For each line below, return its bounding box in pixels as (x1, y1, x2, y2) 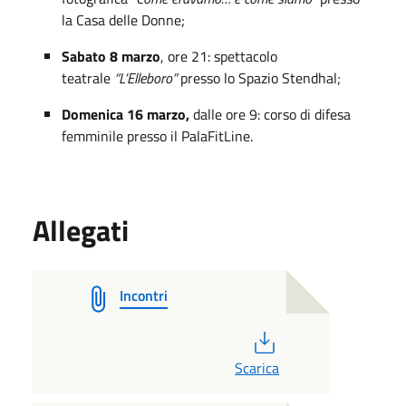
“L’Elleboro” (114, 66, 177, 89)
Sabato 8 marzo (62, 44, 160, 67)
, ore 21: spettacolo (160, 44, 277, 67)
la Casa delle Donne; (62, 8, 185, 31)
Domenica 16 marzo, (62, 102, 193, 125)
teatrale (62, 66, 114, 89)
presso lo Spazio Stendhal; (177, 66, 341, 89)
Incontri (120, 284, 168, 306)
